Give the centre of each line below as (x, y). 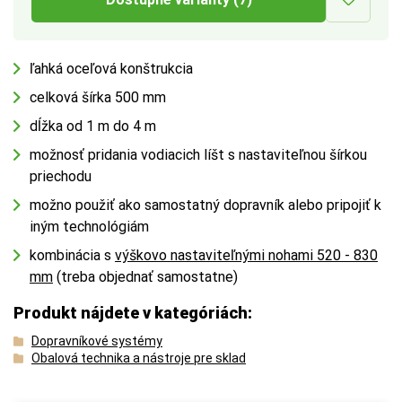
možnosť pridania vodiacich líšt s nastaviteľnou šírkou (198, 154)
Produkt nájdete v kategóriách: (133, 312)
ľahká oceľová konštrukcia (111, 68)
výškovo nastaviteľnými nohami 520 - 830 (246, 255)
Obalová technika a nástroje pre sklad (139, 358)
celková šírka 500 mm (98, 97)
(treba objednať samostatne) (145, 276)
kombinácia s (72, 255)
